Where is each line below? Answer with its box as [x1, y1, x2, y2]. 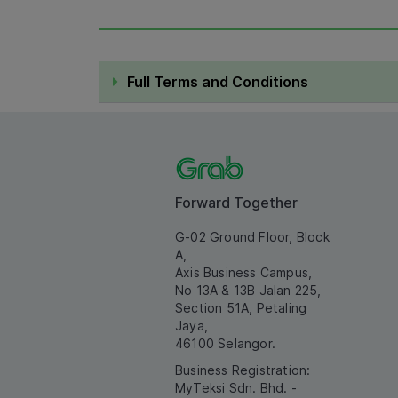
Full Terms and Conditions [127, 73, 308, 91]
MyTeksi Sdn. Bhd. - [175, 380, 297, 395]
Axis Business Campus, [175, 265, 313, 280]
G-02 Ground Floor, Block [175, 229, 330, 244]
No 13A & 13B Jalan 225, [175, 283, 322, 298]
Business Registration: [175, 362, 311, 378]
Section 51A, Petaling [175, 300, 307, 315]
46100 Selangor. [175, 336, 275, 351]
